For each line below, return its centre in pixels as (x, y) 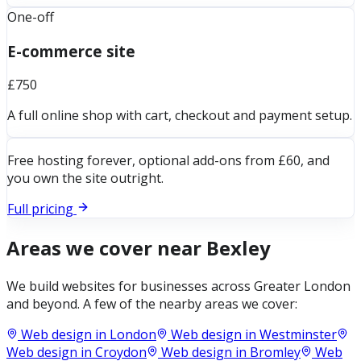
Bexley (239, 248)
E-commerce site (71, 51)
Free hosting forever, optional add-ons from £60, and (168, 161)
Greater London (302, 286)
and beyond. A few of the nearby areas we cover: (152, 304)
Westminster (298, 335)
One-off (31, 17)
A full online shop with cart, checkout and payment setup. (180, 116)
